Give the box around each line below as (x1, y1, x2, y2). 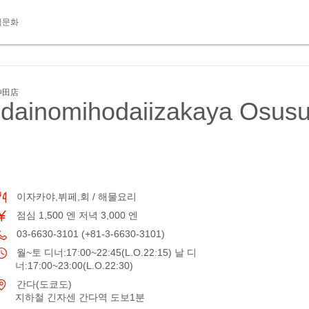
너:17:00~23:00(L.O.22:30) (15, 260, 133, 271)
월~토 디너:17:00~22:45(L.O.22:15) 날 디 (14, 247, 197, 258)
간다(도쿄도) (14, 279, 72, 290)
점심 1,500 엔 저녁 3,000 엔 (14, 210, 138, 221)
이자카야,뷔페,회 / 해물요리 (14, 191, 137, 202)
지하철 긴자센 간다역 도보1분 (15, 292, 145, 303)
